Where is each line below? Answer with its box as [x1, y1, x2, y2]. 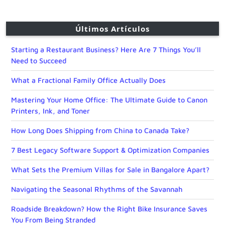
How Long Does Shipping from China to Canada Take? [11, 126, 189, 135]
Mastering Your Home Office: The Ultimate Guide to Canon [11, 95, 207, 104]
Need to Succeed [11, 56, 66, 65]
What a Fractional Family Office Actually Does [11, 76, 166, 85]
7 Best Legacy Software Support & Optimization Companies [11, 146, 209, 155]
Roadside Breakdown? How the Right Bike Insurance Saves [11, 204, 207, 213]
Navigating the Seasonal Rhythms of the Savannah [11, 185, 183, 194]
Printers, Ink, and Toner [11, 106, 90, 116]
